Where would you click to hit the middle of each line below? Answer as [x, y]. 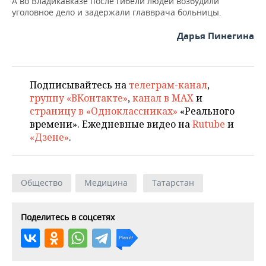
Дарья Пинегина [216, 36]
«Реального [206, 111]
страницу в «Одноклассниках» [104, 111]
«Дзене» [49, 137]
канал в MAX [163, 98]
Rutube [209, 124]
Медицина [106, 183]
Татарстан [173, 183]
